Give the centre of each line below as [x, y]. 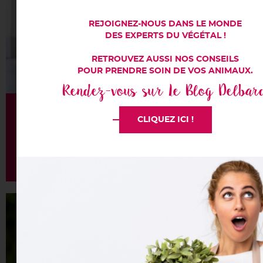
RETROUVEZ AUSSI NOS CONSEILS [165, 59]
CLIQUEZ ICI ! [165, 120]
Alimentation [131, 114]
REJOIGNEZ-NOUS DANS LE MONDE [165, 24]
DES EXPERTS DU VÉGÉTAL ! [165, 36]
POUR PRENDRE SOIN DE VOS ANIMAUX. [165, 71]
